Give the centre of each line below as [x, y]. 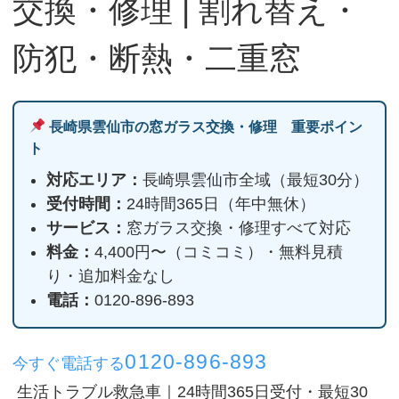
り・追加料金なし [111, 276]
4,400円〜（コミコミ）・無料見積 [219, 252]
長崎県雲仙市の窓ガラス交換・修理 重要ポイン [204, 126]
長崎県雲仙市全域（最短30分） [256, 179]
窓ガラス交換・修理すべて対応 [239, 228]
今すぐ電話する [69, 363]
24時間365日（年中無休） [221, 204]
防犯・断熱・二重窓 [157, 58]
